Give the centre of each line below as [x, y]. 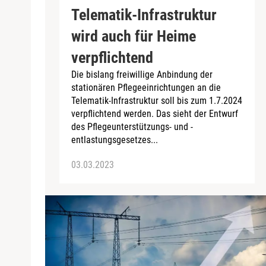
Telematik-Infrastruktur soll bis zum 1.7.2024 [157, 100]
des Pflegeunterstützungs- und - [132, 126]
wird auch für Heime [134, 36]
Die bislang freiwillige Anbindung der [142, 74]
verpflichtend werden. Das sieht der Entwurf [155, 113]
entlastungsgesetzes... [115, 140]
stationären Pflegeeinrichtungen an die [146, 87]
